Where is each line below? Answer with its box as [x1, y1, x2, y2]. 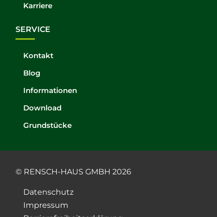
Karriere [23, 1, 52, 11]
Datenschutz [23, 187, 74, 197]
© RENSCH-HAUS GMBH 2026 [15, 167, 131, 176]
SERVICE [15, 25, 50, 34]
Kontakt [23, 51, 53, 61]
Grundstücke [23, 121, 72, 130]
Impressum [23, 200, 68, 210]
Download [23, 103, 62, 113]
